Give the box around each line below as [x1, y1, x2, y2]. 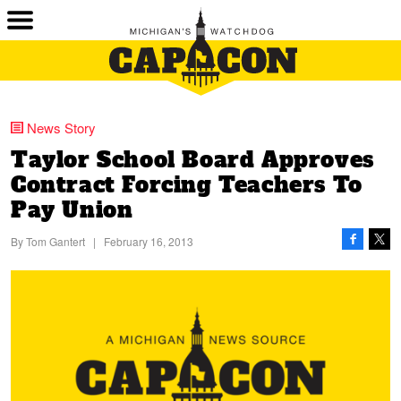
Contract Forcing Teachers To [11, 170, 363, 200]
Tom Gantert [26, 234, 85, 249]
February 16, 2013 [104, 234, 193, 249]
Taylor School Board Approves [11, 145, 374, 175]
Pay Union [11, 195, 133, 225]
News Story [27, 118, 96, 137]
